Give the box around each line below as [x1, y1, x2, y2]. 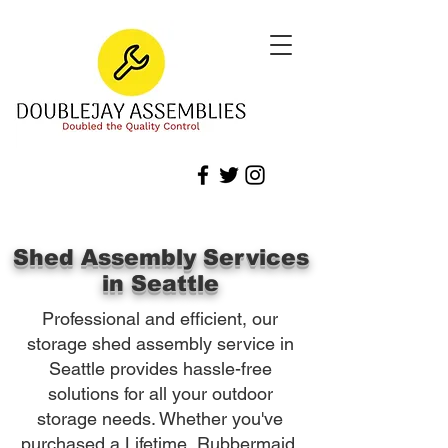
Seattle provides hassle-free [48, 358, 272, 379]
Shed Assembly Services [12, 245, 309, 270]
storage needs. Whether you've [37, 408, 283, 429]
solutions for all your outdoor [47, 383, 273, 404]
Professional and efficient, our [42, 308, 278, 329]
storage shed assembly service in [26, 333, 294, 354]
